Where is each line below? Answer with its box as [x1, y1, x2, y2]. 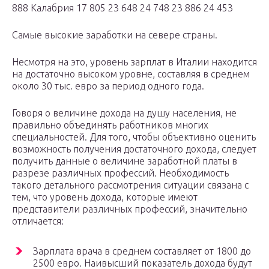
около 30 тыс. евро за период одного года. [12, 80, 204, 92]
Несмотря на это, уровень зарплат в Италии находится [12, 56, 257, 68]
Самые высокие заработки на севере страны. [12, 29, 217, 41]
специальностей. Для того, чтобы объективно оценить [12, 131, 256, 143]
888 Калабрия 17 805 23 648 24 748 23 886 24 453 [12, 2, 233, 14]
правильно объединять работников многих [12, 119, 208, 131]
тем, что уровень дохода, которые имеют [12, 192, 198, 203]
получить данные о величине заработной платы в [12, 156, 237, 167]
